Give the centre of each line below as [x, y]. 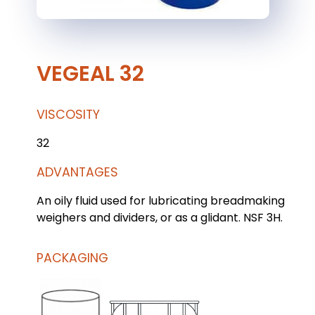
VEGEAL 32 [90, 74]
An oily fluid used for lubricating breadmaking [161, 201]
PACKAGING [72, 258]
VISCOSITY [68, 115]
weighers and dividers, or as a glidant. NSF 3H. [160, 218]
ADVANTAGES [77, 172]
